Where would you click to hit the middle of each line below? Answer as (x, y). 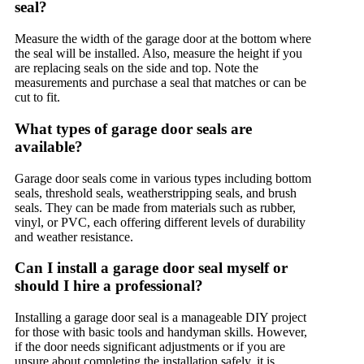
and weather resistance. (74, 236)
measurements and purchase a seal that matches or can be (160, 83)
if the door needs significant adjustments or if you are (150, 346)
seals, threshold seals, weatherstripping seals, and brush (156, 193)
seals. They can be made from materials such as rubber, (155, 207)
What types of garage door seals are (133, 128)
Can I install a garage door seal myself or (151, 268)
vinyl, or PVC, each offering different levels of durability (160, 222)
